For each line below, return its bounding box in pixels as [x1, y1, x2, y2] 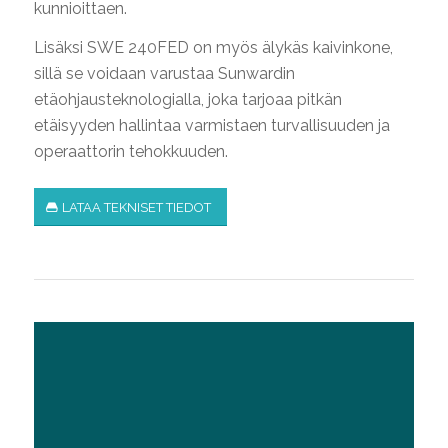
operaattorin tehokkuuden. [33, 142, 228, 162]
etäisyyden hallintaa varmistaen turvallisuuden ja [33, 116, 390, 136]
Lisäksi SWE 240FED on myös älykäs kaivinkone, [33, 38, 393, 58]
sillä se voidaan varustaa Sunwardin [33, 64, 295, 84]
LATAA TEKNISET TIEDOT [61, 200, 211, 216]
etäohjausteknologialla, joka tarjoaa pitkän [33, 90, 342, 110]
